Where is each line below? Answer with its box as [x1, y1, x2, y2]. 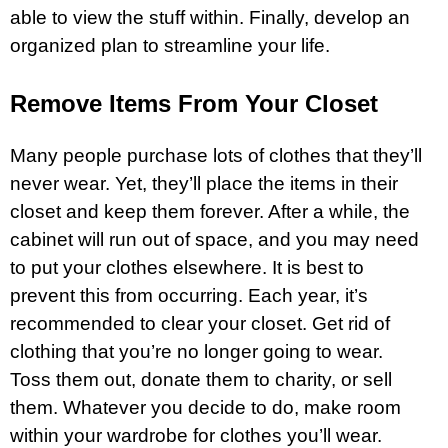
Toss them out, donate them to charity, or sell [10, 368, 392, 390]
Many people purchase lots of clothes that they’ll [10, 144, 422, 166]
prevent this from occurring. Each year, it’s [10, 284, 368, 306]
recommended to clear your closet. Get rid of [10, 312, 390, 334]
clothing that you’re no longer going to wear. [10, 340, 383, 362]
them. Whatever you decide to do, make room [10, 396, 401, 418]
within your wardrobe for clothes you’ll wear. [10, 424, 382, 446]
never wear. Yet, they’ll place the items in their [10, 172, 398, 194]
